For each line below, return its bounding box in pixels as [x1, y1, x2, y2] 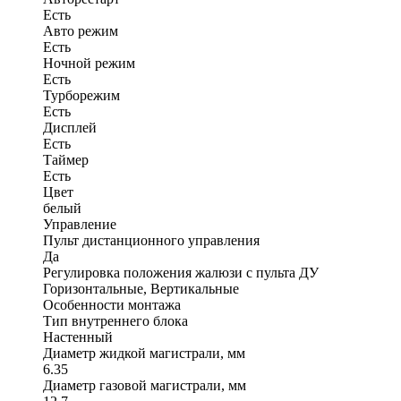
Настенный [43, 328, 113, 345]
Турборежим [43, 87, 120, 103]
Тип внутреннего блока [43, 312, 188, 328]
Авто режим [43, 22, 118, 38]
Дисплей [43, 119, 97, 135]
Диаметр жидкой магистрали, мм [43, 345, 245, 361]
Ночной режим [43, 55, 135, 71]
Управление [43, 216, 116, 232]
